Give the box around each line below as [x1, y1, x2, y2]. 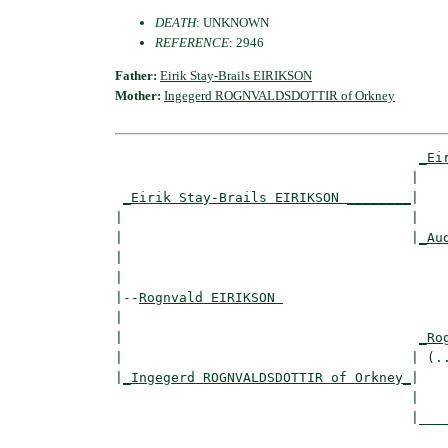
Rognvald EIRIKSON [139, 289, 283, 305]
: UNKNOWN [196, 14, 269, 30]
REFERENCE [155, 34, 229, 50]
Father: [115, 67, 160, 83]
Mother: [115, 87, 164, 103]
